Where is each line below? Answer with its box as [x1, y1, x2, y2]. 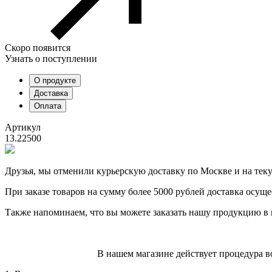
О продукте [34, 75, 76, 85]
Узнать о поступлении [5, 53, 97, 64]
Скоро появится [5, 42, 70, 53]
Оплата [34, 101, 61, 110]
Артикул [5, 121, 41, 132]
